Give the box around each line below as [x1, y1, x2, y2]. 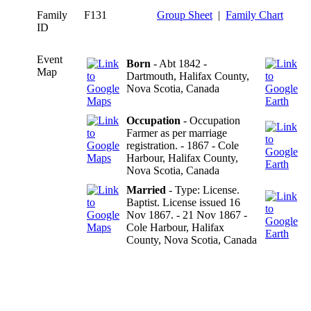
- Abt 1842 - [151, 57, 207, 69]
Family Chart [226, 8, 283, 21]
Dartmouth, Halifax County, [126, 69, 249, 82]
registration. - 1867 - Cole [126, 139, 239, 151]
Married [126, 183, 166, 196]
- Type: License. [166, 183, 239, 196]
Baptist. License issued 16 [126, 196, 240, 208]
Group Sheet [157, 8, 212, 21]
